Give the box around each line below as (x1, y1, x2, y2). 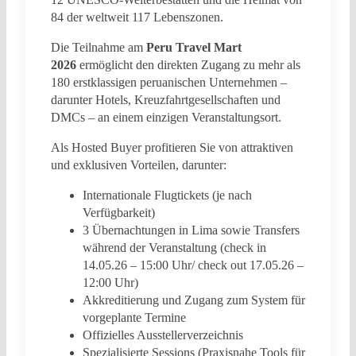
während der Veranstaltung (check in (83, 241, 266, 255)
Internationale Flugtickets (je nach (83, 188, 252, 203)
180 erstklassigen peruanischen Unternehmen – (51, 75, 287, 90)
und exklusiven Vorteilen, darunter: (51, 158, 226, 172)
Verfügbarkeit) (83, 206, 155, 220)
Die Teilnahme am (51, 41, 146, 55)
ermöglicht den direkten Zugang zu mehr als (76, 58, 300, 72)
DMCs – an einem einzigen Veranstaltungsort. (51, 110, 281, 125)
